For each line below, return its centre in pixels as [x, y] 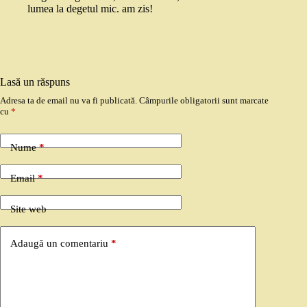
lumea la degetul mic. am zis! [90, 9]
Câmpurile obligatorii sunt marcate [204, 100]
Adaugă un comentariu [59, 243]
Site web [28, 209]
